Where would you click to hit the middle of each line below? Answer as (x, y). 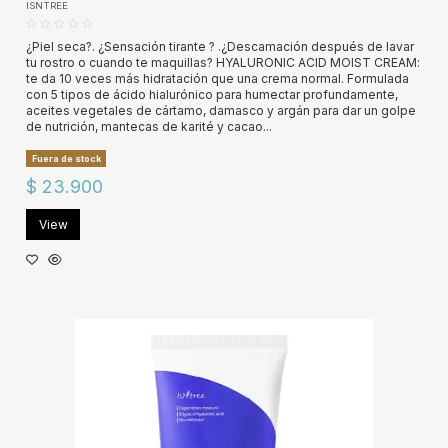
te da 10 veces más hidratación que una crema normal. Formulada (217, 78)
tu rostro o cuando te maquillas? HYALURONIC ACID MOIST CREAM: (222, 62)
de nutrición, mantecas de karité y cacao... (148, 126)
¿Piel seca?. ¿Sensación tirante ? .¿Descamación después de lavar (219, 46)
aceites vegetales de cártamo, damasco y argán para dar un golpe (220, 110)
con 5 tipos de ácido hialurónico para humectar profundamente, (211, 94)
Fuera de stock (66, 159)
